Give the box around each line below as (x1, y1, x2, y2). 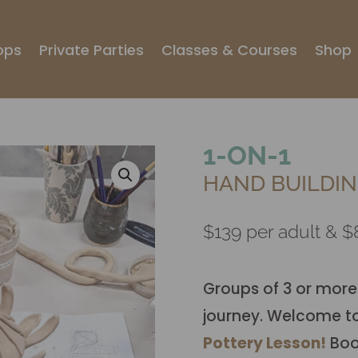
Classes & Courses (161, 40, 297, 60)
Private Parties (38, 40, 144, 60)
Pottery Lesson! (202, 332, 326, 354)
